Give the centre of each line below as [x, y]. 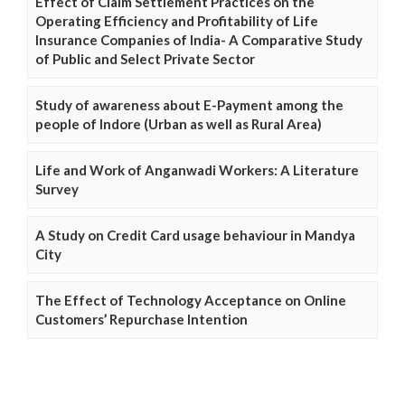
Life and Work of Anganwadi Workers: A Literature [197, 170]
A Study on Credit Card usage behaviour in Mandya [195, 235]
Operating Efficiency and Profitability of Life [177, 21]
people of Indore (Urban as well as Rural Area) [179, 124]
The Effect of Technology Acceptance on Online [191, 301]
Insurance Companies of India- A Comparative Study [199, 40]
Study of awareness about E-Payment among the [189, 105]
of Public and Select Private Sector [145, 59]
